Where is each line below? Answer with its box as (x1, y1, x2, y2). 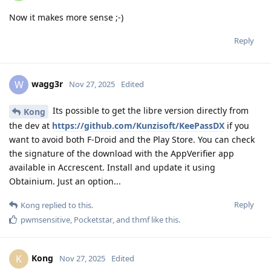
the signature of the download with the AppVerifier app (9, 147, 234, 159)
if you (224, 119, 249, 131)
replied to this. (40, 199, 93, 211)
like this (149, 214, 178, 225)
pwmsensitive (21, 214, 70, 225)
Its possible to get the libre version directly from (50, 105, 249, 117)
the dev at (9, 119, 52, 131)
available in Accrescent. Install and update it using (9, 161, 215, 173)
